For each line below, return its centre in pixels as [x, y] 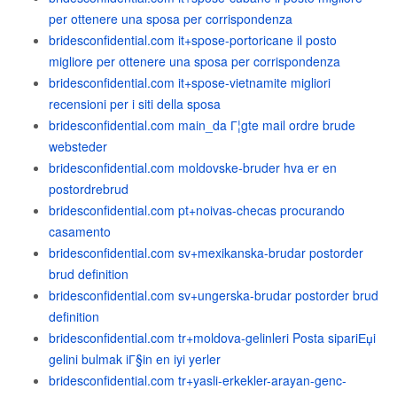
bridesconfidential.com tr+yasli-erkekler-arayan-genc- [198, 380]
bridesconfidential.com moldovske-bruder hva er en [193, 167]
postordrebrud [89, 189]
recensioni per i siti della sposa [135, 104]
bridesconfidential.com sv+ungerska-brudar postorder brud [214, 295]
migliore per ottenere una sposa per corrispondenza [195, 61]
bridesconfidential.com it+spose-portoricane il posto [193, 40]
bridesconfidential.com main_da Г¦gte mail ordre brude [202, 125]
